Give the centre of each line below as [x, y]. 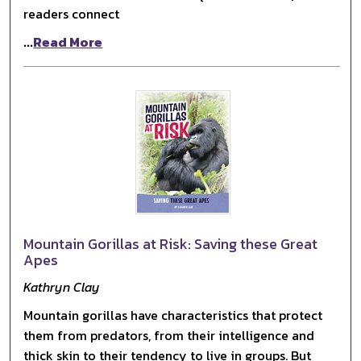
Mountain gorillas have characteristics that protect [173, 315]
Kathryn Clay [62, 286]
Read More [68, 41]
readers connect [72, 13]
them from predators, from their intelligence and [169, 335]
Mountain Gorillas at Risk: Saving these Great [171, 243]
